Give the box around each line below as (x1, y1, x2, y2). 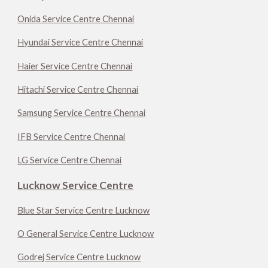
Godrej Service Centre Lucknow (17, 252, 141, 263)
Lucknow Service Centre (17, 179, 134, 192)
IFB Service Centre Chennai (17, 131, 126, 142)
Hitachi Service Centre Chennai (17, 84, 139, 95)
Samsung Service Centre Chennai (17, 108, 146, 118)
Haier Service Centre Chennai (17, 60, 133, 71)
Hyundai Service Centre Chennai (17, 37, 144, 48)
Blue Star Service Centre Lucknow (17, 205, 150, 215)
